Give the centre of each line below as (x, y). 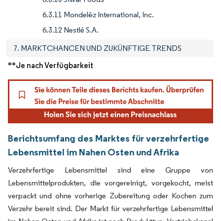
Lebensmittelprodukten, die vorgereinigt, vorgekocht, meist (110, 183)
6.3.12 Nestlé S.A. (71, 30)
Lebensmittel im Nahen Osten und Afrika (93, 152)
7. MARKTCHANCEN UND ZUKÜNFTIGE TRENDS (97, 48)
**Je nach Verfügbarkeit (51, 66)
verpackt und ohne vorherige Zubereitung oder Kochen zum (110, 196)
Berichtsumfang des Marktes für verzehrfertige (109, 138)
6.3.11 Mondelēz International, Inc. (98, 15)
